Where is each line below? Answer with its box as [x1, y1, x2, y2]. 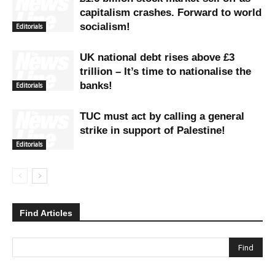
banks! [80, 79, 112, 91]
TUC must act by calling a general [80, 110, 244, 122]
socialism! [80, 20, 130, 33]
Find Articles [20, 207, 72, 218]
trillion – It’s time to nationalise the [80, 65, 251, 77]
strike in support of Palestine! [80, 124, 225, 136]
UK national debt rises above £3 [80, 51, 234, 63]
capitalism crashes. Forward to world [80, 6, 261, 18]
